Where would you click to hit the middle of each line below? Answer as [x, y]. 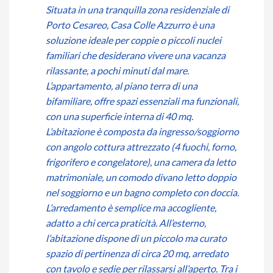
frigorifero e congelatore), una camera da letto [141, 161]
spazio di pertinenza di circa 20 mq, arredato [137, 253]
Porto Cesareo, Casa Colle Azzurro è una [130, 24]
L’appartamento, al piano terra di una [122, 85]
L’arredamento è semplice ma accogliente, [131, 207]
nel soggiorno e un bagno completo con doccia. [142, 192]
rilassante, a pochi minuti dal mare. [117, 70]
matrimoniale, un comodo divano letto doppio [141, 177]
